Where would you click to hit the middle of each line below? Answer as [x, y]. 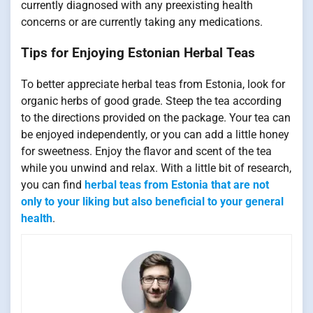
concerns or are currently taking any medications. [142, 22]
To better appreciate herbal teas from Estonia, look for [153, 85]
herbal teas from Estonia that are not [177, 185]
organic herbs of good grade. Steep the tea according [151, 101]
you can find [53, 185]
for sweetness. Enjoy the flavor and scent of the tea [146, 152]
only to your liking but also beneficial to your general [152, 202]
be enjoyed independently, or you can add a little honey [155, 135]
